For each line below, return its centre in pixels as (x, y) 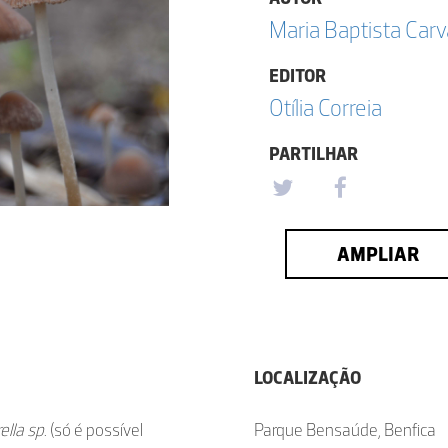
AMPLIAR (377, 254)
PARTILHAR (313, 154)
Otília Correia (325, 107)
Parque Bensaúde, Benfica (345, 430)
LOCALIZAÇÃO (307, 378)
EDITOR (297, 76)
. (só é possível (93, 430)
